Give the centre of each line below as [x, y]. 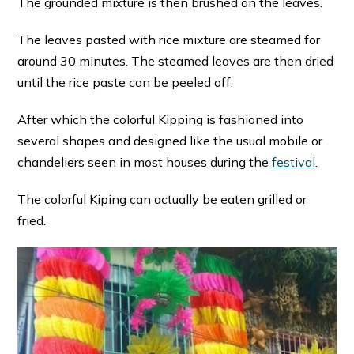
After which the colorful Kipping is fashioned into [161, 119]
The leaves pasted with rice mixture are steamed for [169, 39]
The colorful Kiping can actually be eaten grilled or [162, 199]
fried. [32, 220]
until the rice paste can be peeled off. [126, 82]
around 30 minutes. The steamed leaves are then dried [176, 60]
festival [294, 162]
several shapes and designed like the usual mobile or [170, 140]
